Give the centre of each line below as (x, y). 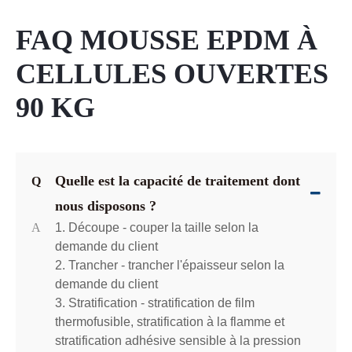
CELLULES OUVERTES (172, 73)
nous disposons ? (106, 205)
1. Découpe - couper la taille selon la (157, 227)
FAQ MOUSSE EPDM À (167, 40)
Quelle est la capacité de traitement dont (178, 180)
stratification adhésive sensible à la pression (178, 340)
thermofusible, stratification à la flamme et (170, 321)
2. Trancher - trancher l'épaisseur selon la (170, 265)
